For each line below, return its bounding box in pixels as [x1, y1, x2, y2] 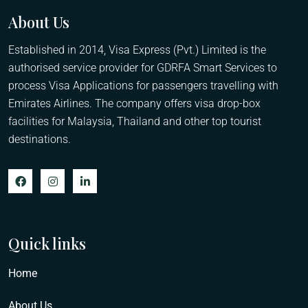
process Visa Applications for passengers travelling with [8, 79, 278, 93]
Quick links [8, 233, 86, 254]
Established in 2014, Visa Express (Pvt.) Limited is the [8, 43, 266, 57]
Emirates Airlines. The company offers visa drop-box [8, 97, 261, 111]
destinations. [8, 133, 71, 146]
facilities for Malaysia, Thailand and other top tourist [8, 115, 261, 129]
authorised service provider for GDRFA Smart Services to [8, 61, 277, 75]
